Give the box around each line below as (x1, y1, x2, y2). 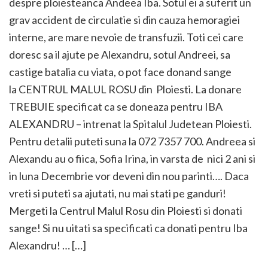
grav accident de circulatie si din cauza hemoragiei (9, 13, 240, 26)
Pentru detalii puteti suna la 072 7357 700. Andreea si (9, 135, 255, 148)
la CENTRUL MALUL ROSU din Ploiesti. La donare (9, 83, 242, 96)
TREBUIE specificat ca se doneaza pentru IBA (9, 100, 223, 113)
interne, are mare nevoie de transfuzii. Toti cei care (9, 31, 243, 44)
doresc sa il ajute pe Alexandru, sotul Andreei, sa (9, 48, 230, 61)
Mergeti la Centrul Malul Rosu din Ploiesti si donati (9, 204, 242, 217)
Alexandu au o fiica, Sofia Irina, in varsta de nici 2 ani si (9, 152, 255, 165)
